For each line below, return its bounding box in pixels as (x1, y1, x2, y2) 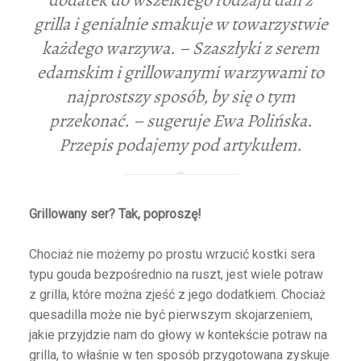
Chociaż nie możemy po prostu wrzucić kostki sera (28, 247, 315, 263)
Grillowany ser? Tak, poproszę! (28, 205, 201, 222)
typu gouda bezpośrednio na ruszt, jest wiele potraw (28, 267, 323, 283)
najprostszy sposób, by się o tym (66, 84, 295, 109)
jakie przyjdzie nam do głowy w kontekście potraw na (28, 327, 327, 343)
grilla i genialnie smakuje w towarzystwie (33, 11, 328, 36)
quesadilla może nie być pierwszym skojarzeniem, (28, 307, 313, 323)
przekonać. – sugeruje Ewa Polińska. (48, 108, 313, 133)
